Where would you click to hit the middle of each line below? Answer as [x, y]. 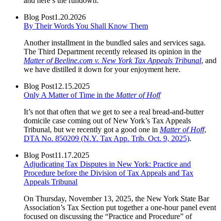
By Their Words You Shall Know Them [86, 26]
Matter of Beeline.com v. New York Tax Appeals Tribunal [112, 60]
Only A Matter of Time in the [70, 95]
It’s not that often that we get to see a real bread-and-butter [114, 111]
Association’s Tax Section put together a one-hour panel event [120, 207]
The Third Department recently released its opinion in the [112, 51]
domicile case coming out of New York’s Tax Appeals [107, 120]
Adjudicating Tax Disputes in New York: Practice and [107, 164]
